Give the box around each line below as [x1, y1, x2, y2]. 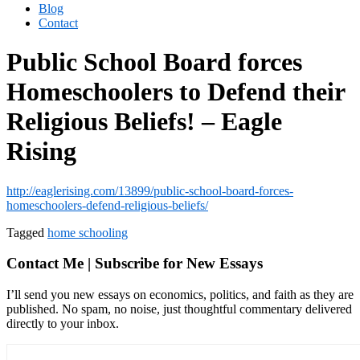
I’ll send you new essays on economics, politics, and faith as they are [6, 288, 354, 302]
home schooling [47, 225, 128, 239]
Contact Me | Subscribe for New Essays [6, 255, 263, 272]
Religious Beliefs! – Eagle [6, 107, 282, 137]
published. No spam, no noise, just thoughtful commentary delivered [6, 302, 352, 317]
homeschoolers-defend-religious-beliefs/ [6, 198, 208, 212]
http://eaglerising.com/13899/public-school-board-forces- [6, 183, 293, 198]
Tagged [6, 225, 47, 239]
